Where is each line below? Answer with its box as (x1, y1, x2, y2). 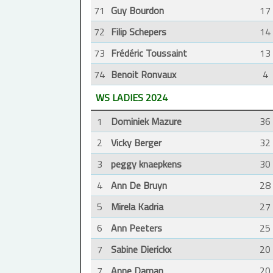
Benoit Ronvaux (111, 67, 176, 82)
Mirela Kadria (111, 199, 163, 214)
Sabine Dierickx (111, 242, 171, 257)
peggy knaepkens (111, 157, 182, 172)
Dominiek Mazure (111, 114, 182, 129)
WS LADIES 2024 (96, 90, 168, 105)
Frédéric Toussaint (111, 46, 187, 61)
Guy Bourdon (111, 3, 164, 18)
